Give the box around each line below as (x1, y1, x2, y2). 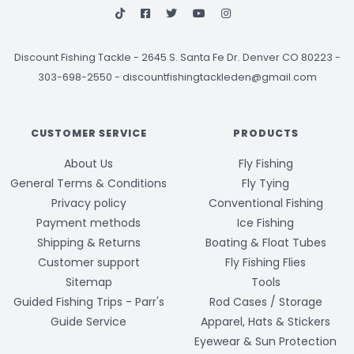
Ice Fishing (237, 215, 294, 232)
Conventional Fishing (208, 195, 323, 212)
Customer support (37, 254, 140, 271)
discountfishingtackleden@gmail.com (122, 70, 317, 85)
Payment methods (36, 215, 141, 232)
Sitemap (65, 274, 112, 291)
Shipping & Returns (36, 235, 141, 251)
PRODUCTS (232, 126, 299, 141)
